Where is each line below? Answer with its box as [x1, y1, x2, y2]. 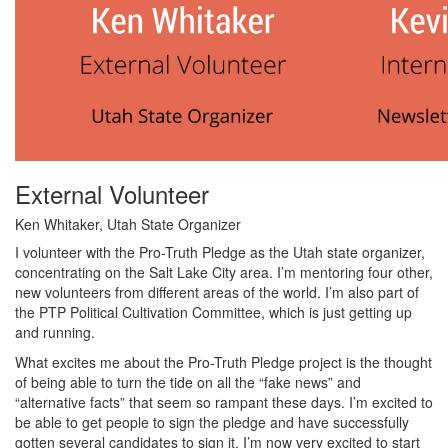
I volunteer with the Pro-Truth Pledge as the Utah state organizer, [15, 242, 425, 262]
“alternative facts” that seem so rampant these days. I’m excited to [15, 392, 433, 412]
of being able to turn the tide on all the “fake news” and [15, 372, 361, 392]
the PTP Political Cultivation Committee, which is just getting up [15, 302, 412, 322]
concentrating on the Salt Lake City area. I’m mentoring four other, [15, 262, 433, 282]
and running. [15, 322, 95, 342]
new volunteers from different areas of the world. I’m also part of [15, 282, 419, 302]
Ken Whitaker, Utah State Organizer [15, 214, 241, 234]
